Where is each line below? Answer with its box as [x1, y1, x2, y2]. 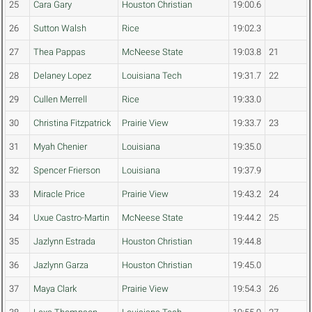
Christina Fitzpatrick [33, 118, 111, 129]
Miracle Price [33, 189, 85, 200]
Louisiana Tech [122, 70, 182, 81]
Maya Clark [33, 283, 77, 295]
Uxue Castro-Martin [33, 212, 109, 224]
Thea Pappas [33, 47, 86, 58]
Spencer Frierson [33, 165, 100, 176]
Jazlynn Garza [33, 260, 88, 271]
